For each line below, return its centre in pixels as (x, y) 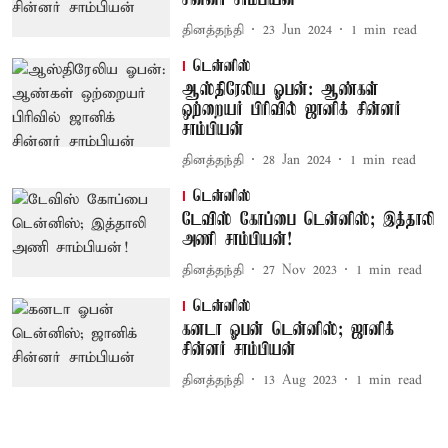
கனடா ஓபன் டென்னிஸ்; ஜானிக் (288, 330)
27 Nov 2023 (299, 270)
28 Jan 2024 (296, 160)
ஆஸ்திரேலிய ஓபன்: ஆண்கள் (280, 90)
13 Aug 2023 (299, 380)
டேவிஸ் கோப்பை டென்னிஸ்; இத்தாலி (307, 220)
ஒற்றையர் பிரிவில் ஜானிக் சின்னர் (291, 110)
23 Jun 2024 (297, 30)
